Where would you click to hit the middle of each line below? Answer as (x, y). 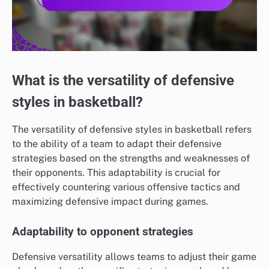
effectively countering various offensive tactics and (126, 187)
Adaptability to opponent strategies (103, 232)
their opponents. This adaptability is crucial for (116, 173)
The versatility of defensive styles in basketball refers (132, 130)
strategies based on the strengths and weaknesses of (131, 159)
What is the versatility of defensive (123, 80)
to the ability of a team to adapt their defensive (117, 144)
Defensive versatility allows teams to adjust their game (134, 257)
